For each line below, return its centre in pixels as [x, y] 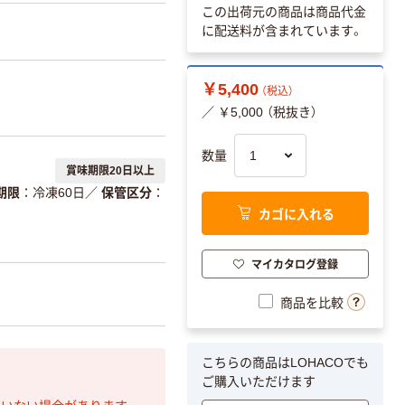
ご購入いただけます [259, 382]
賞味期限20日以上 [110, 170]
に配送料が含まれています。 [283, 31]
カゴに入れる [296, 213]
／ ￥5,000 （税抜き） [259, 113]
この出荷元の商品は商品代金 [284, 12]
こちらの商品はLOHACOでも [285, 363]
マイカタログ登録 [294, 263]
